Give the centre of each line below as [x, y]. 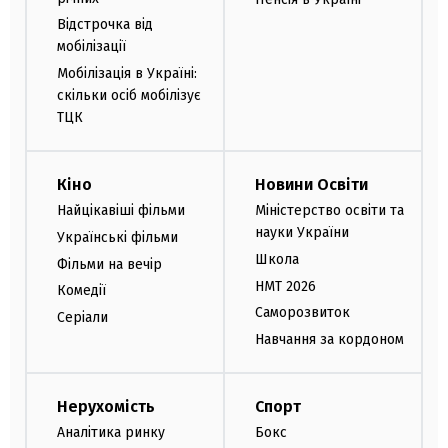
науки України [302, 232]
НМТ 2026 [285, 286]
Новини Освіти [311, 184]
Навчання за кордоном [329, 340]
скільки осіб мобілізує [129, 96]
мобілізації [91, 47]
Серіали [82, 318]
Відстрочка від [105, 25]
